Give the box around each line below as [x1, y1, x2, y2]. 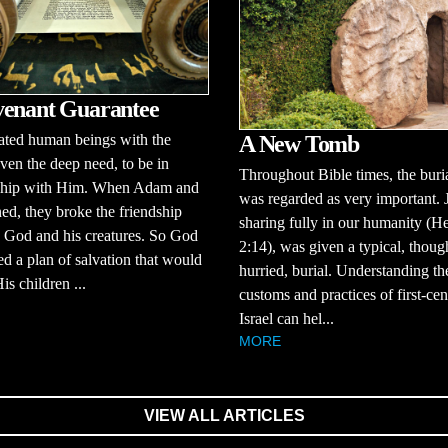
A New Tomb [239, 130, 359, 157]
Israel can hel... [239, 309, 334, 327]
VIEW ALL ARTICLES [143, 406, 305, 424]
